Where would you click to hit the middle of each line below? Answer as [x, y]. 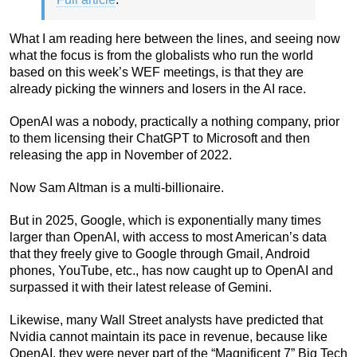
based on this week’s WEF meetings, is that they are [157, 73]
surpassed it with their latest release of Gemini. [141, 288]
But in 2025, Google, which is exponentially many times [165, 221]
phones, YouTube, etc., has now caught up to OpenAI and [171, 271]
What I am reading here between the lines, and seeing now [175, 39]
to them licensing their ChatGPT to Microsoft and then [160, 139]
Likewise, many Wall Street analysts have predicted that [166, 320]
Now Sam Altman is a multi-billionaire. [117, 188]
